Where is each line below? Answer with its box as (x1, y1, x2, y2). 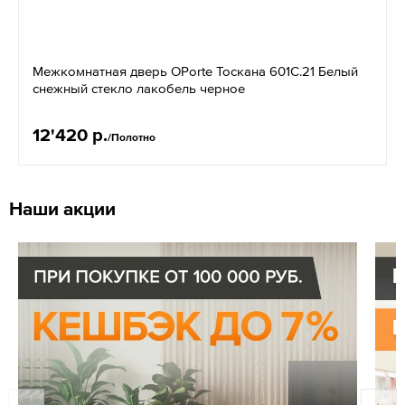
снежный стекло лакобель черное (33, 80, 245, 96)
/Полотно (108, 130, 155, 144)
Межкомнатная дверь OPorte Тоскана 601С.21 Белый (33, 62, 358, 79)
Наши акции (9, 197, 116, 219)
